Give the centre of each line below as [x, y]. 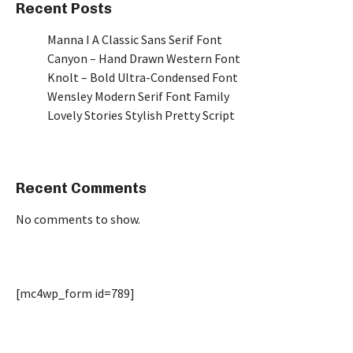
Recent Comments [81, 188]
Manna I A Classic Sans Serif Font [135, 39]
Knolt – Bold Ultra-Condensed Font [143, 77]
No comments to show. [78, 219]
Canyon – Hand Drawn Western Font [144, 58]
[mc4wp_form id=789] [75, 293]
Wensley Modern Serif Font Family [138, 96]
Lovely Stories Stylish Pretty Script [141, 115]
